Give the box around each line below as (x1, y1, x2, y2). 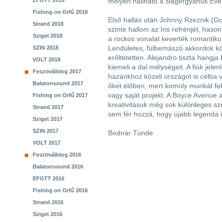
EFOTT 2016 (33, 175, 64, 181)
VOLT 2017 (33, 140, 60, 146)
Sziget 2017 (33, 116, 62, 122)
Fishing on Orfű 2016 (33, 187, 88, 193)
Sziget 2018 (33, 33, 62, 39)
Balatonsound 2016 (33, 164, 83, 169)
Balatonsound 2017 (33, 80, 83, 86)
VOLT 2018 (33, 56, 60, 62)
